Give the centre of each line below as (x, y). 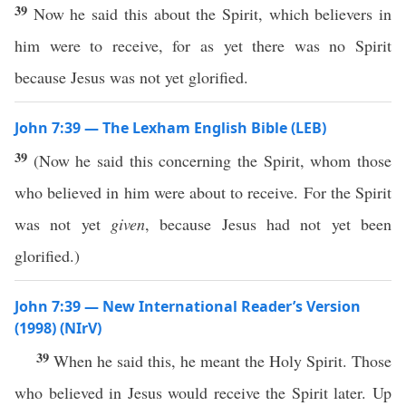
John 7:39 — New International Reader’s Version (188, 306)
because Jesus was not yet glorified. (131, 77)
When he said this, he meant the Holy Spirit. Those (222, 361)
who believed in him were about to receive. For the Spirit (203, 192)
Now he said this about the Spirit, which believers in (213, 14)
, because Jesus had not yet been (268, 224)
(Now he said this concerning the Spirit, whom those (213, 160)
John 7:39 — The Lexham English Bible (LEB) (170, 128)
